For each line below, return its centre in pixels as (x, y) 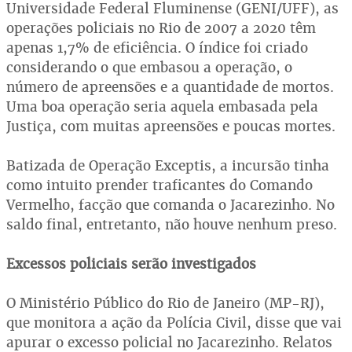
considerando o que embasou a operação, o (149, 67)
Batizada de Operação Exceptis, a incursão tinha (168, 165)
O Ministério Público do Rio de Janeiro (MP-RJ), (165, 303)
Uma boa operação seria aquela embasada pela (162, 106)
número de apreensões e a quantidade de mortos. (170, 87)
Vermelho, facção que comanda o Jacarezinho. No (170, 205)
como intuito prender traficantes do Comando (159, 185)
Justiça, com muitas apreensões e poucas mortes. (171, 126)
